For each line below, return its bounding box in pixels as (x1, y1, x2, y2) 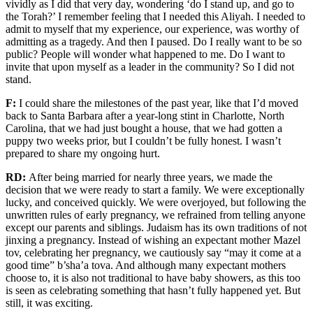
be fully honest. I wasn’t (175, 135, 281, 147)
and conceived (35, 196, 99, 208)
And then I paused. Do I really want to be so (106, 36, 302, 48)
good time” (6, 259, 57, 271)
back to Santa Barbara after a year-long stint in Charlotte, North (6, 110, 284, 122)
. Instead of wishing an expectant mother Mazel (92, 234, 300, 246)
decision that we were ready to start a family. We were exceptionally (6, 184, 305, 196)
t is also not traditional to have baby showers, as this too (56, 272, 300, 284)
